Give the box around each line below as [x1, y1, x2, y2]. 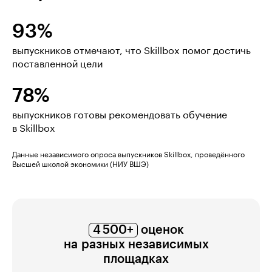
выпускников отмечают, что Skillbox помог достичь [12, 46, 251, 56]
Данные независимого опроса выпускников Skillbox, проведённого [12, 151, 245, 158]
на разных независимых [63, 238, 209, 251]
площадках [103, 253, 169, 265]
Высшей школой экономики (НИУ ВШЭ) [12, 160, 149, 168]
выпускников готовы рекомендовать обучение [12, 110, 227, 120]
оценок [137, 223, 184, 236]
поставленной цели [12, 59, 103, 69]
